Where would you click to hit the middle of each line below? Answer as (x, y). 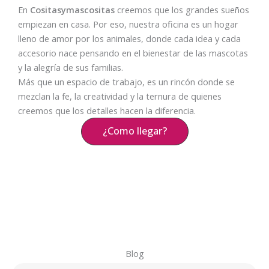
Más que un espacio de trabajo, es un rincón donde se (126, 81)
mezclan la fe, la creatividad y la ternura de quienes (120, 96)
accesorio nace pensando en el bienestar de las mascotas (133, 53)
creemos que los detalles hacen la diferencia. (107, 110)
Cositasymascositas (72, 9)
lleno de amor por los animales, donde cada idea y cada (129, 38)
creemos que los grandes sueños (182, 9)
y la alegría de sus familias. (71, 67)
